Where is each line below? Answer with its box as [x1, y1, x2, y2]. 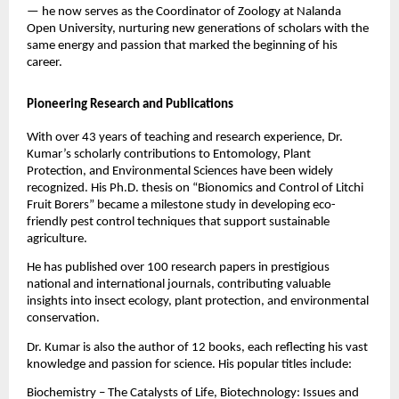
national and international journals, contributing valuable [26, 278, 330, 292]
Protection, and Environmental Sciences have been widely [26, 165, 333, 179]
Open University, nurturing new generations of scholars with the [26, 22, 369, 37]
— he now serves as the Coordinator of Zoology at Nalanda [26, 5, 341, 20]
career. [26, 56, 65, 70]
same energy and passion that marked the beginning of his [26, 39, 338, 53]
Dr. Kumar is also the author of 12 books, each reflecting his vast [26, 340, 368, 354]
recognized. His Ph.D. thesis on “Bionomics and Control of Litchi [26, 182, 363, 196]
